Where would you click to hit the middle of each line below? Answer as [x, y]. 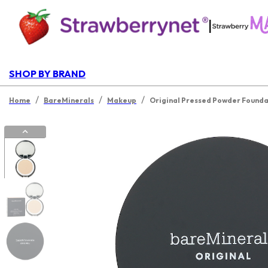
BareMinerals [69, 100]
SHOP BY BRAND [47, 74]
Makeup [122, 100]
